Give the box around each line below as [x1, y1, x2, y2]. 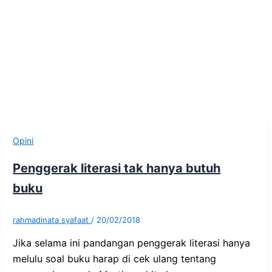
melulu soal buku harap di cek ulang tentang [13, 252, 217, 265]
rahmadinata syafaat [13, 214, 92, 225]
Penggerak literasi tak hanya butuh [13, 160, 221, 175]
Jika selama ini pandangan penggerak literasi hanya [13, 236, 251, 249]
